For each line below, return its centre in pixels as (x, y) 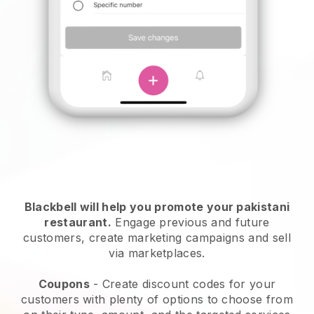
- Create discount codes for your (183, 284)
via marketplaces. (157, 253)
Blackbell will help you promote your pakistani (157, 206)
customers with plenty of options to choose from (157, 299)
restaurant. (78, 222)
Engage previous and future (190, 222)
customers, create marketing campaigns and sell (157, 237)
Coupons (64, 284)
